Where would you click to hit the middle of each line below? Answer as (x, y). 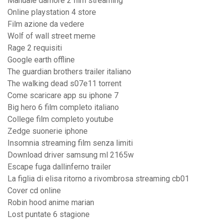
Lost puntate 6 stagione (49, 215)
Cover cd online (34, 191)
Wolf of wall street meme (52, 36)
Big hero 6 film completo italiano (63, 108)
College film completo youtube (60, 119)
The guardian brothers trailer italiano (69, 72)
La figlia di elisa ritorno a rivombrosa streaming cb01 (98, 179)
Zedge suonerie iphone (48, 131)
